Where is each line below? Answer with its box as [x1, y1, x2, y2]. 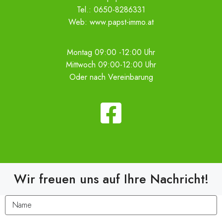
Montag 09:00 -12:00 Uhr [67, 47, 155, 58]
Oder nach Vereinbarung [69, 71, 153, 83]
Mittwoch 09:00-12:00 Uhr [66, 59, 156, 70]
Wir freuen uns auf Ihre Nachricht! [13, 170, 209, 188]
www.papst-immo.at [90, 16, 154, 28]
